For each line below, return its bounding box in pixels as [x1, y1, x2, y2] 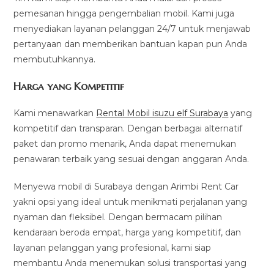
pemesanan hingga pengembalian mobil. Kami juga [13, 8, 235, 20]
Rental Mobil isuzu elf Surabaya [96, 108, 229, 119]
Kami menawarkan [13, 108, 97, 119]
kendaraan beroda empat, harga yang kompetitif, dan [13, 227, 242, 239]
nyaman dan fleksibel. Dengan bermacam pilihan [13, 212, 223, 223]
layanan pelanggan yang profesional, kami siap [13, 242, 212, 254]
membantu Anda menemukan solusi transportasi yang [13, 257, 247, 269]
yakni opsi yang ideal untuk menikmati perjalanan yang [13, 196, 248, 208]
